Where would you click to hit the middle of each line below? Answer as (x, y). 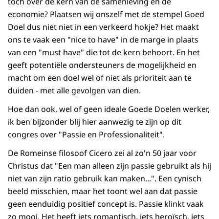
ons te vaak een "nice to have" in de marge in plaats (103, 40)
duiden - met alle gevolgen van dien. (74, 91)
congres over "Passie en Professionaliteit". (86, 135)
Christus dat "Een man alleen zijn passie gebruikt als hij (109, 166)
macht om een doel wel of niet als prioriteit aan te (100, 78)
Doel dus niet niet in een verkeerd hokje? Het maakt (103, 27)
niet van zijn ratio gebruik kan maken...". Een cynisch (105, 179)
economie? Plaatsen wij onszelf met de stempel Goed (106, 14)
